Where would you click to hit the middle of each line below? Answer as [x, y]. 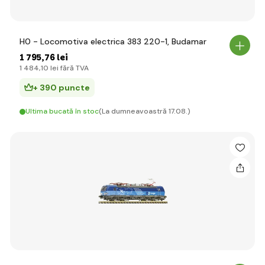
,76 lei [55, 57]
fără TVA [74, 68]
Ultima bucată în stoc [62, 111]
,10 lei [49, 68]
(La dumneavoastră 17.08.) [145, 111]
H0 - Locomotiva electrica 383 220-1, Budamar [113, 41]
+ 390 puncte [62, 88]
